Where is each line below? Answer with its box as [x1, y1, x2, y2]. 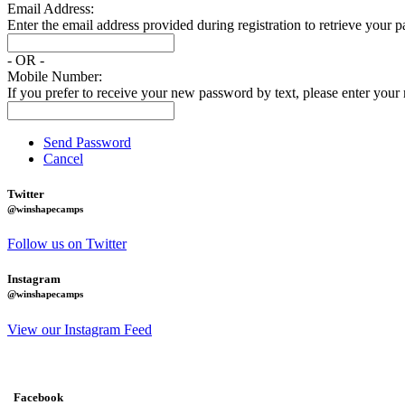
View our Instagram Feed [7, 321, 152, 337]
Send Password [43, 134, 131, 150]
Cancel [43, 150, 83, 166]
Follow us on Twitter [7, 236, 127, 252]
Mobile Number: [7, 68, 102, 84]
